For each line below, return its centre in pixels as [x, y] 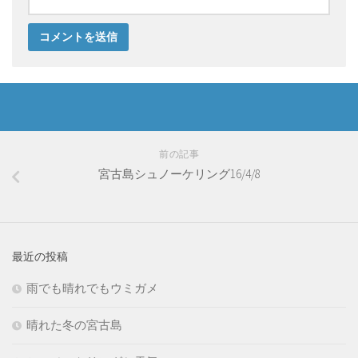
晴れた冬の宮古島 [74, 325]
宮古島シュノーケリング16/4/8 [179, 174]
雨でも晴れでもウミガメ [92, 288]
